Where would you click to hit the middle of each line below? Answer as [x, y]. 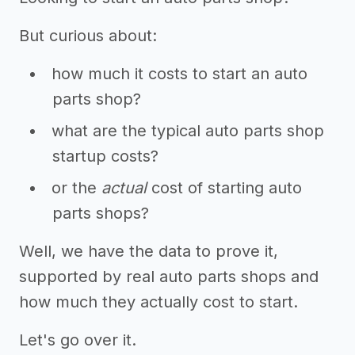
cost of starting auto [224, 188]
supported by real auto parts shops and [169, 277]
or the [76, 188]
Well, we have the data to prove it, [149, 251]
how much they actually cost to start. [158, 302]
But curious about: [88, 36]
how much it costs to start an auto [179, 74]
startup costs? [105, 156]
